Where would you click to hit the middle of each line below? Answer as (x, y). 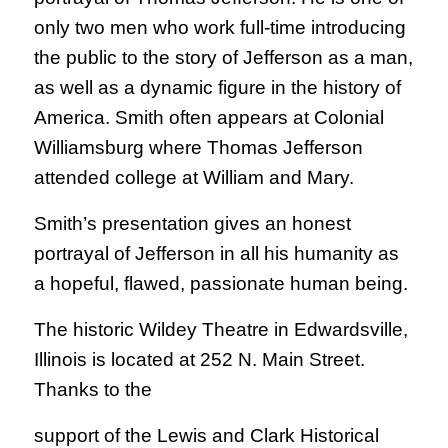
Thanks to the (92, 389)
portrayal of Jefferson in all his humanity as (216, 253)
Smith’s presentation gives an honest (192, 223)
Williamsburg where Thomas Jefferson (198, 147)
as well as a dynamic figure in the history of (217, 87)
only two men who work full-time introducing (219, 27)
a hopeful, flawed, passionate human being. (220, 283)
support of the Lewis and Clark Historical (206, 435)
